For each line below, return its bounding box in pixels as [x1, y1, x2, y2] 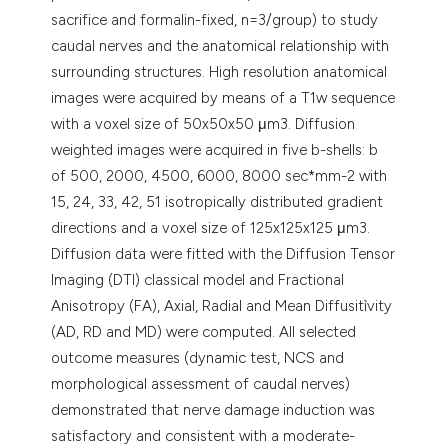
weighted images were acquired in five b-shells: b [51, 140, 379, 159]
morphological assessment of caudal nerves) [51, 374, 351, 393]
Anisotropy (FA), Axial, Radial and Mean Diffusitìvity [51, 296, 393, 315]
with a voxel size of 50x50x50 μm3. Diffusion [51, 114, 356, 133]
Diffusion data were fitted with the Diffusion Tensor [51, 244, 396, 263]
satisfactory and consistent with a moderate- [51, 426, 356, 445]
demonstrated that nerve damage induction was [51, 400, 376, 419]
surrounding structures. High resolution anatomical [51, 62, 388, 81]
